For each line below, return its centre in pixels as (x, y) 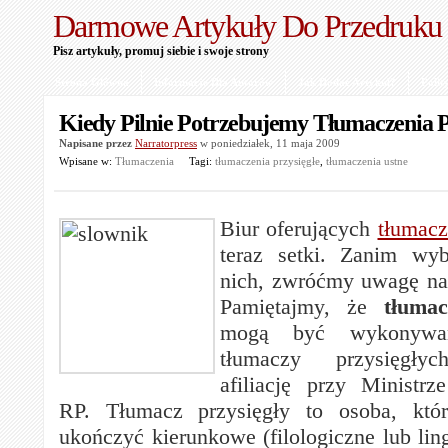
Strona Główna (92, 82)
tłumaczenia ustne (367, 161)
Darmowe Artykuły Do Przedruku (247, 26)
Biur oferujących (299, 228)
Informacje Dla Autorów (213, 82)
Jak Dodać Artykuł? (347, 82)
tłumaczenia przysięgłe (267, 161)
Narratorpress (166, 143)
